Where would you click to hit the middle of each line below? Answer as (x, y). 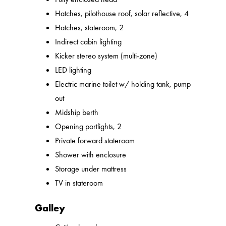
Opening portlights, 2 (89, 127)
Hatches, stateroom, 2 (90, 28)
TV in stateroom (79, 183)
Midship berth (77, 112)
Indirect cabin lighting (89, 42)
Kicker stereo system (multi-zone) (106, 56)
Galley (50, 208)
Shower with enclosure (91, 155)
